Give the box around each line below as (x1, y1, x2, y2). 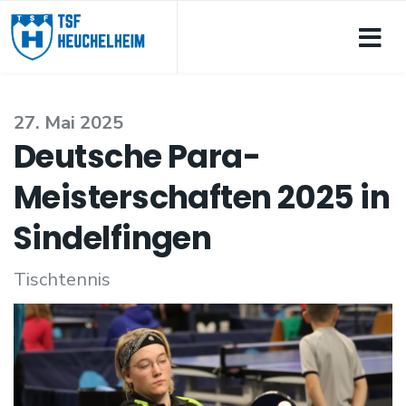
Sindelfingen (14, 216, 212, 260)
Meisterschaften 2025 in (14, 175, 391, 219)
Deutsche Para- (14, 134, 261, 179)
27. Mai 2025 (14, 111, 123, 135)
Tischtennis (14, 267, 111, 292)
